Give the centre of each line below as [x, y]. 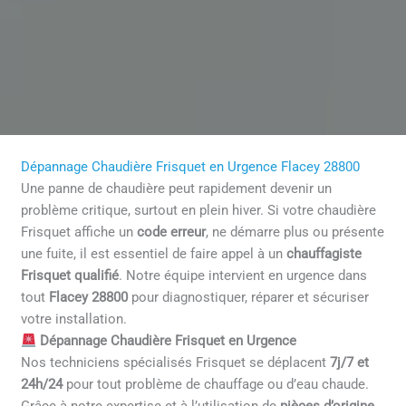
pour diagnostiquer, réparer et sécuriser [251, 298]
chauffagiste [324, 254]
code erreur [172, 232]
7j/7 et [350, 363]
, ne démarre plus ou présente [295, 232]
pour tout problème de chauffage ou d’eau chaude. [216, 385]
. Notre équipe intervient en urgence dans [243, 276]
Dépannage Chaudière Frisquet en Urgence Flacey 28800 [191, 167]
